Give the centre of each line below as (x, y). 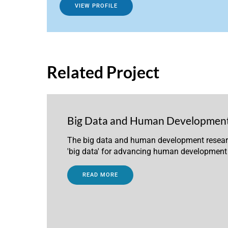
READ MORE (100, 175)
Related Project (103, 72)
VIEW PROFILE (96, 6)
